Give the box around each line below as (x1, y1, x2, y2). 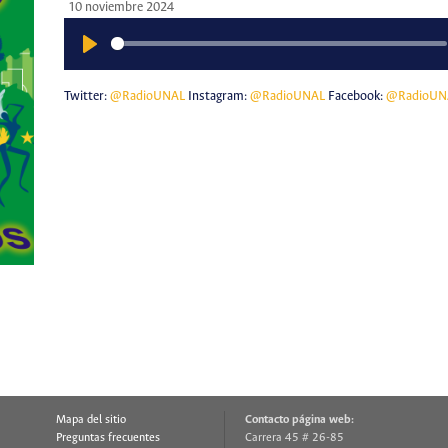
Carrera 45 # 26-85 (245, 432, 344, 444)
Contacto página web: (245, 414, 354, 426)
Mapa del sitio (55, 414, 126, 426)
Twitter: (63, 89, 110, 105)
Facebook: (324, 89, 386, 105)
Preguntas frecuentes (55, 432, 160, 444)
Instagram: (184, 89, 250, 105)
